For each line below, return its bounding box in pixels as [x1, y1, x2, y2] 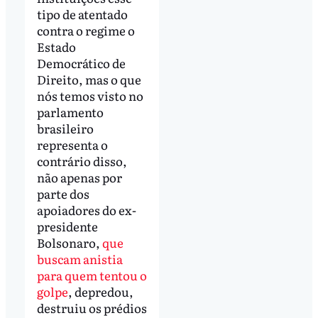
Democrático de [36, 54, 126, 72]
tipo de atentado [36, 5, 128, 23]
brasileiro [36, 119, 94, 138]
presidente [36, 217, 98, 236]
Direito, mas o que [36, 70, 141, 89]
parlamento [36, 103, 104, 121]
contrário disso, [36, 152, 127, 170]
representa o [36, 136, 108, 154]
